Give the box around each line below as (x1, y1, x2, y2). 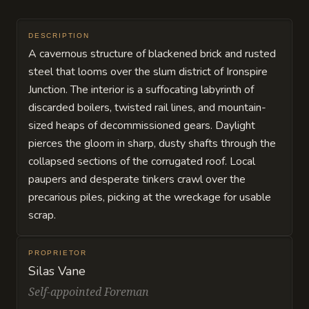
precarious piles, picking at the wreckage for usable (28, 190, 271, 205)
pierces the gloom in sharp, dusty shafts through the (28, 136, 276, 151)
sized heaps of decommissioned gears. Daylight (28, 118, 255, 133)
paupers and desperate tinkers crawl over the (28, 172, 246, 187)
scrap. (28, 208, 56, 223)
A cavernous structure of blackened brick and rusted (28, 46, 276, 61)
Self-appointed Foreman (28, 284, 149, 299)
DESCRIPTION (28, 32, 90, 39)
